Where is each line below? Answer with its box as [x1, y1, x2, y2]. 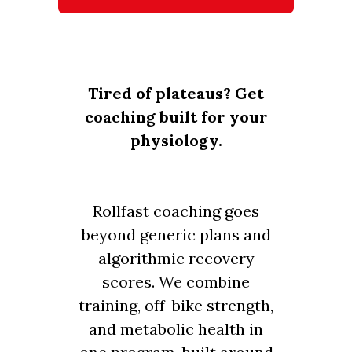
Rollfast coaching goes [93, 200, 259, 221]
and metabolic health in [89, 318, 263, 339]
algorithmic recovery [97, 247, 255, 268]
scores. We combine [102, 271, 250, 291]
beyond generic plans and [81, 224, 271, 244]
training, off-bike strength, [79, 295, 273, 315]
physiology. [130, 130, 222, 150]
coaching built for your [84, 106, 268, 126]
